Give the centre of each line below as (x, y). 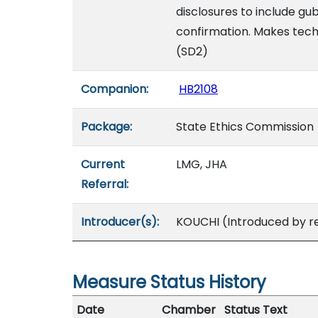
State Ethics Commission (245, 127)
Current (103, 164)
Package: (106, 127)
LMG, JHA (202, 164)
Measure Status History (169, 282)
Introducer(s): (120, 222)
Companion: (115, 89)
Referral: (105, 184)
